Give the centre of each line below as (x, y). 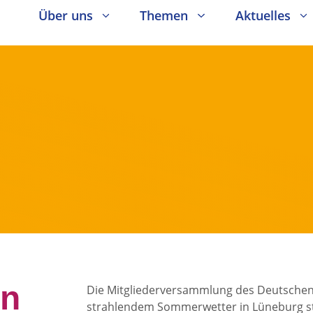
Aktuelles (263, 15)
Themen (164, 15)
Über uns (65, 15)
